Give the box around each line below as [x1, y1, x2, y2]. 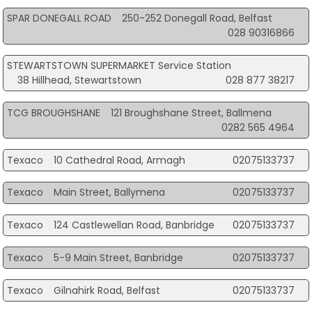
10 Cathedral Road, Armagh [53, 153, 185, 167]
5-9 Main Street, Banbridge [53, 250, 183, 265]
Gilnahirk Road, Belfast [53, 283, 160, 297]
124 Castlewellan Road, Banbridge [53, 218, 214, 233]
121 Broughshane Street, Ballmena [110, 105, 272, 120]
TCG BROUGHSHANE [6, 105, 100, 120]
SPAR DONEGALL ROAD [6, 11, 111, 26]
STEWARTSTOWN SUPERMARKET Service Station [6, 58, 231, 73]
